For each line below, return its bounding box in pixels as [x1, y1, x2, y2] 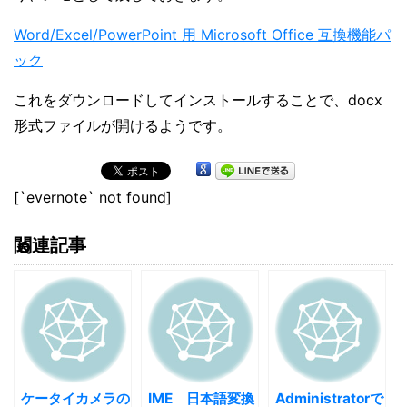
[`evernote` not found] [14, 188, 172, 207]
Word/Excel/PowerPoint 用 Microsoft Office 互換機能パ [14, 25, 391, 45]
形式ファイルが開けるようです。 [14, 116, 232, 135]
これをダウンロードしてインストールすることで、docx [14, 91, 382, 110]
